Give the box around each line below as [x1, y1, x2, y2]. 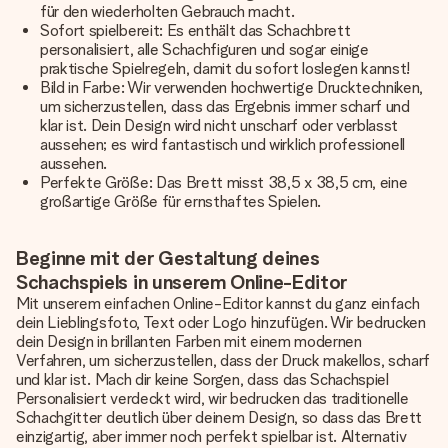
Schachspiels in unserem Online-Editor [16, 270, 348, 294]
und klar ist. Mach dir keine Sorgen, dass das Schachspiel [16, 370, 389, 389]
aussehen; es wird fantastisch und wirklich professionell [40, 135, 406, 154]
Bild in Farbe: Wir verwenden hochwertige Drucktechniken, [40, 78, 424, 97]
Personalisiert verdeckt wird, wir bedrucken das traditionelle [16, 389, 409, 408]
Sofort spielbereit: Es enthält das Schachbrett [40, 21, 351, 40]
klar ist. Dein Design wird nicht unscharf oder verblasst [40, 116, 399, 135]
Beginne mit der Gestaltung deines [16, 246, 320, 270]
